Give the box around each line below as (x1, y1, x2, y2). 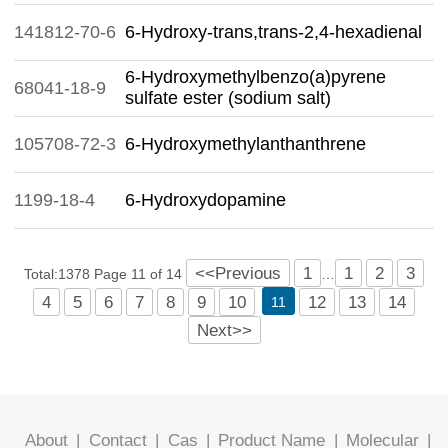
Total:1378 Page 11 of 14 (24, 266, 186, 282)
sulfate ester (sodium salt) (125, 88, 331, 108)
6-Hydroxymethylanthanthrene (125, 134, 366, 154)
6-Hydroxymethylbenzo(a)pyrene (125, 67, 386, 87)
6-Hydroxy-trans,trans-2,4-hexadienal (125, 22, 422, 42)
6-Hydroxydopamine (125, 190, 286, 210)
